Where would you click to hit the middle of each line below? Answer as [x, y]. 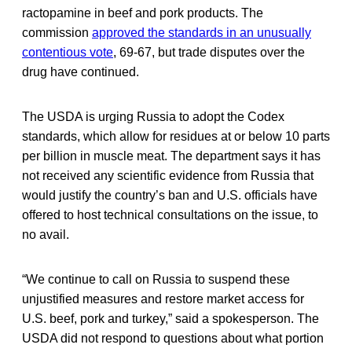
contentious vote [68, 52]
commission [57, 32]
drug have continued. [81, 71]
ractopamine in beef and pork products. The [143, 13]
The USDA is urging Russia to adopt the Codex [153, 116]
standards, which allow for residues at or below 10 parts [176, 136]
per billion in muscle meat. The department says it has [171, 156]
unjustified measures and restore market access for [163, 299]
